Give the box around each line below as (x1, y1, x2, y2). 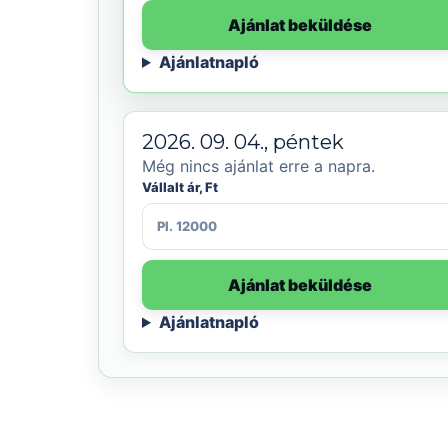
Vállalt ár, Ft (142, 179, 218, 195)
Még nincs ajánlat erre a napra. (142, 156, 375, 176)
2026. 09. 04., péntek (142, 130, 344, 154)
